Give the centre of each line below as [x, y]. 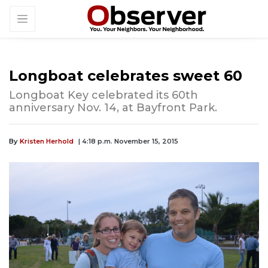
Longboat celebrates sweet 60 [126, 76]
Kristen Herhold [47, 141]
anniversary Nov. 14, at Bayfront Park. [113, 108]
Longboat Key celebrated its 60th [103, 95]
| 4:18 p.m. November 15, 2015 [128, 141]
